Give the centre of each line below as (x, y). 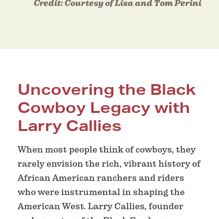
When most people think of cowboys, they (107, 150)
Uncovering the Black (107, 89)
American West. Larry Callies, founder (100, 206)
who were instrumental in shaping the (101, 192)
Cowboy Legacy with (104, 108)
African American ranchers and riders (101, 178)
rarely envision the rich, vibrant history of (109, 164)
